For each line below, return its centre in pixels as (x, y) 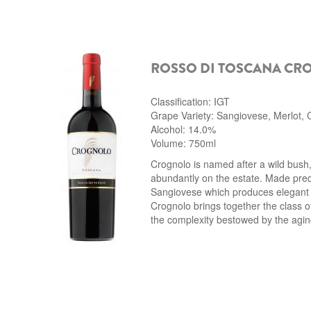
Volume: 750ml (183, 143)
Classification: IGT (190, 101)
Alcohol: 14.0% (183, 129)
